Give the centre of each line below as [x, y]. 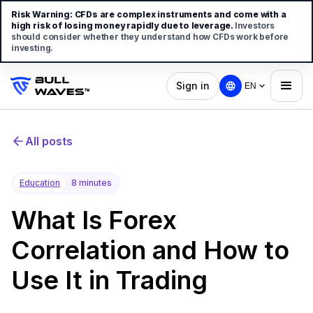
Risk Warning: [42, 14]
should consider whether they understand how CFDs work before [150, 37]
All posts [49, 141]
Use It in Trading [109, 280]
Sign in [193, 86]
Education [40, 183]
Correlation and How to [150, 250]
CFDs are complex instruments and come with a [180, 14]
